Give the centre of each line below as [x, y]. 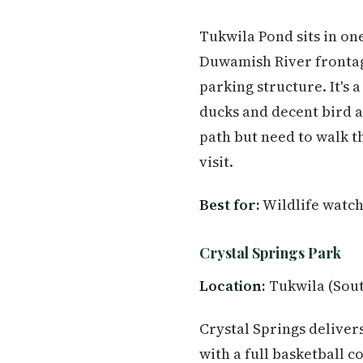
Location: [233, 286]
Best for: [230, 205]
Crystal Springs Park [270, 253]
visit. [216, 162]
